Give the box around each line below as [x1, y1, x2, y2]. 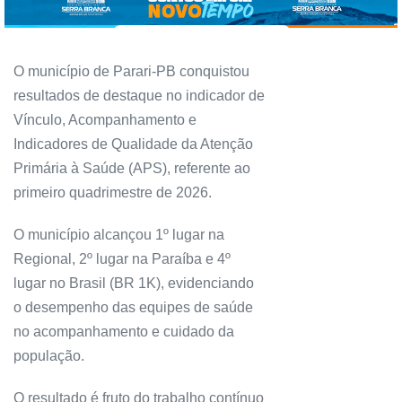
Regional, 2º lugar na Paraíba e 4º [13, 251, 231, 267]
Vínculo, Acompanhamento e [13, 112, 197, 128]
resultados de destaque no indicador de [13, 88, 265, 104]
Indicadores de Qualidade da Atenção [13, 136, 253, 153]
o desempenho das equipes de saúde [13, 300, 253, 316]
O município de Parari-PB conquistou [13, 64, 249, 80]
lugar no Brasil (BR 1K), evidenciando [13, 275, 254, 292]
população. [13, 348, 84, 364]
